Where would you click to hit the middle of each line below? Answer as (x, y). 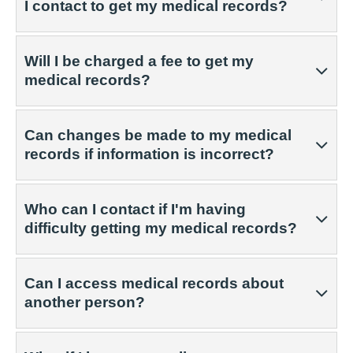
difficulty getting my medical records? (161, 228)
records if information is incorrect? (149, 154)
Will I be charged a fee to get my (139, 61)
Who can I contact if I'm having (135, 209)
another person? (85, 302)
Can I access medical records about (154, 283)
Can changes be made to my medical (158, 135)
